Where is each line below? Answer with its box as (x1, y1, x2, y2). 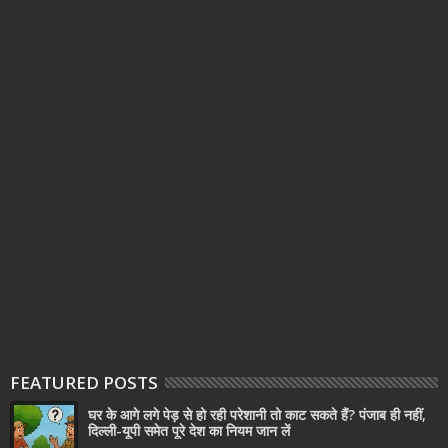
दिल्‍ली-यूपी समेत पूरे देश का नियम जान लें (88, 420, 290, 440)
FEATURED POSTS (10, 370, 158, 394)
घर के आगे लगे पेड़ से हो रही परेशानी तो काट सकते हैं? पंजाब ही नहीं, (88, 404, 426, 424)
